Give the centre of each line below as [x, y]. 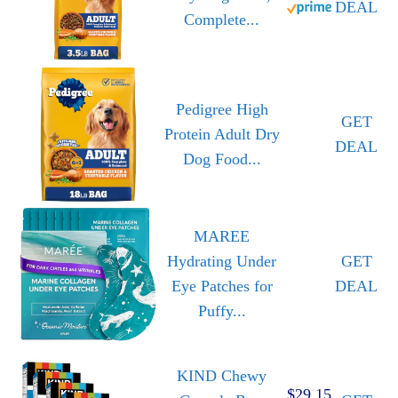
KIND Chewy [222, 376]
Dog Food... [222, 159]
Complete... [222, 20]
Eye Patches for [222, 287]
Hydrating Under [222, 262]
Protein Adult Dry [222, 135]
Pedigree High [222, 110]
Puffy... [222, 311]
